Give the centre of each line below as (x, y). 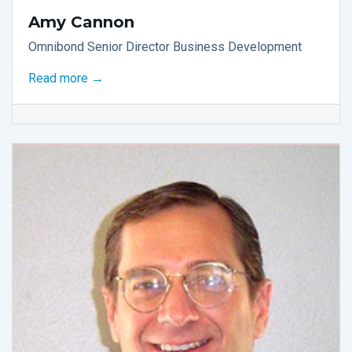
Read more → (66, 78)
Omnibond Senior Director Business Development (165, 46)
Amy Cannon (81, 22)
